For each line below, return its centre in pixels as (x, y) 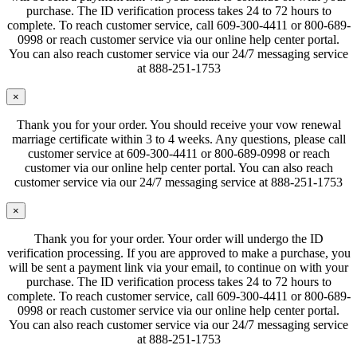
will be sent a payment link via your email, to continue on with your (178, 268)
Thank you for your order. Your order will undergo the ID (178, 239)
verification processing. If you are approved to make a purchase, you (178, 253)
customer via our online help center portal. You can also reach (178, 168)
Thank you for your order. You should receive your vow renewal (178, 125)
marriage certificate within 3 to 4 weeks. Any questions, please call (178, 139)
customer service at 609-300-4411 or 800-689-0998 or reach (178, 154)
